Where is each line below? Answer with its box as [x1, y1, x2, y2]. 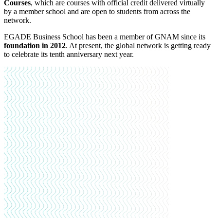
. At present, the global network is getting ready [66, 41, 211, 50]
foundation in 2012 [4, 41, 66, 50]
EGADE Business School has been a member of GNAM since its [4, 33, 205, 41]
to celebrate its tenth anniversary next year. [4, 50, 134, 59]
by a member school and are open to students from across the [4, 7, 190, 16]
